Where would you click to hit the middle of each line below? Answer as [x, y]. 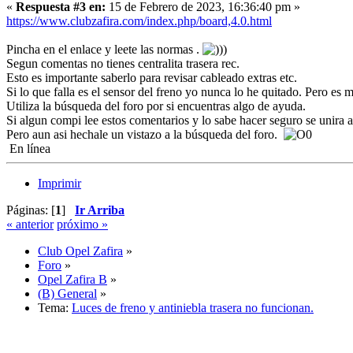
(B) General [67, 294]
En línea [28, 149]
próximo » [82, 225]
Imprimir [59, 184]
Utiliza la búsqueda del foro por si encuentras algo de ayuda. [156, 106]
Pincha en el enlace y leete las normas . [104, 50]
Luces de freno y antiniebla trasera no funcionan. [193, 308]
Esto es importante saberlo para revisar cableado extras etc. [152, 78]
